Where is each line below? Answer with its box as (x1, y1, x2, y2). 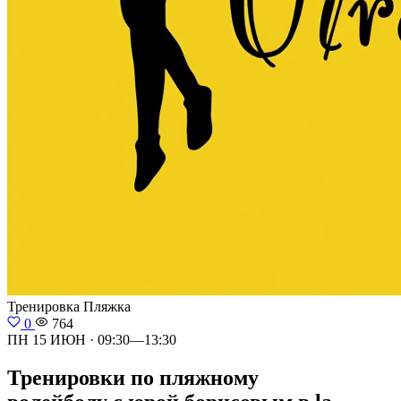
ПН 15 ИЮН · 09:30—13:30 (7, 332, 176, 347)
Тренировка (7, 299, 83, 314)
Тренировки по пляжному (7, 365, 259, 389)
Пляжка (83, 299, 131, 314)
